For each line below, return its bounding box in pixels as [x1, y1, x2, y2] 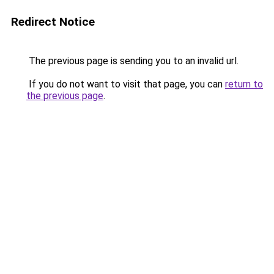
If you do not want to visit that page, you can [26, 78, 225, 90]
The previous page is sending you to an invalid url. [26, 55, 239, 67]
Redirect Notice [11, 15, 95, 29]
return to [225, 78, 263, 90]
